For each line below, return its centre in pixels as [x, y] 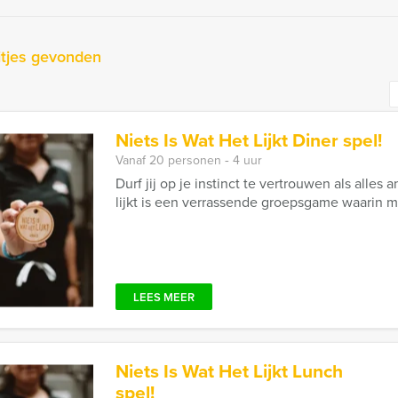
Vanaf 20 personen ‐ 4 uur [189, 160]
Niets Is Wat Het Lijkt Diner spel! [249, 140]
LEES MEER [164, 297]
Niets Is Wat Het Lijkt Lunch [229, 371]
